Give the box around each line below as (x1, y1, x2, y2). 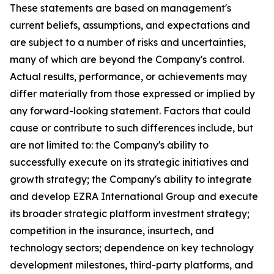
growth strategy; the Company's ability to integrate (10, 173, 252, 185)
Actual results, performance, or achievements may (10, 70, 247, 83)
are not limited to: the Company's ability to (10, 139, 209, 151)
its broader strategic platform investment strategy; (10, 207, 250, 220)
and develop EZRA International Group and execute (10, 190, 258, 202)
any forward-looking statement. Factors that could (10, 105, 251, 117)
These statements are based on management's (10, 2, 231, 14)
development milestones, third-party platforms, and (10, 259, 253, 271)
